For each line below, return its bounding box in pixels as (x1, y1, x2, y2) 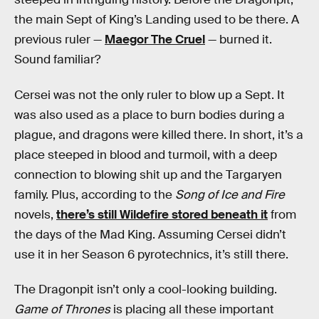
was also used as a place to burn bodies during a (14, 107, 285, 122)
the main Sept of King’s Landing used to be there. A (14, 12, 299, 28)
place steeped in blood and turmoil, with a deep (14, 147, 277, 162)
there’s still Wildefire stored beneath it (56, 206, 268, 222)
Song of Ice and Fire (175, 187, 285, 202)
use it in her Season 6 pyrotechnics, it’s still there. (14, 246, 288, 262)
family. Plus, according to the (14, 187, 175, 202)
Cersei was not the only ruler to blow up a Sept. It (14, 87, 285, 103)
